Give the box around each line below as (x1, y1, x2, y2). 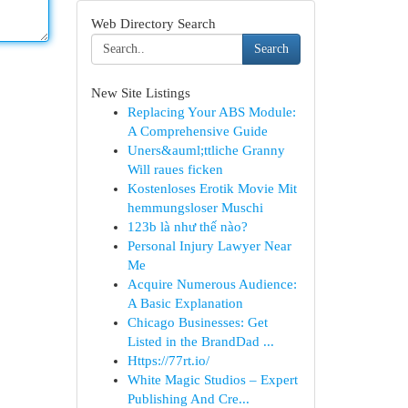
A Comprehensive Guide (127, 124, 268, 138)
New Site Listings (90, 86, 190, 100)
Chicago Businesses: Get (127, 315, 268, 330)
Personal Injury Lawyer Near (127, 239, 291, 253)
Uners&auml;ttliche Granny (127, 143, 285, 158)
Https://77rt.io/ (127, 353, 209, 368)
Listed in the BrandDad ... (127, 334, 274, 349)
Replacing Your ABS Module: (127, 105, 296, 119)
